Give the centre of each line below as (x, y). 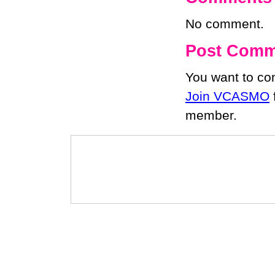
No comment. (225, 24)
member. (211, 115)
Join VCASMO (227, 96)
